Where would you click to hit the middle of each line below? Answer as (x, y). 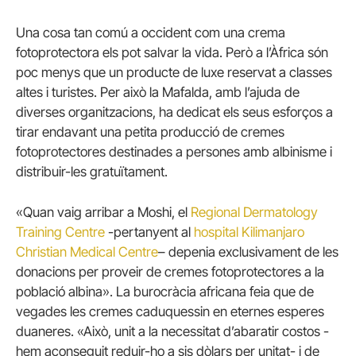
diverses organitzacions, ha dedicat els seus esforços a (174, 112)
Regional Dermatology (254, 213)
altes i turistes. (56, 92)
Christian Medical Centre (87, 252)
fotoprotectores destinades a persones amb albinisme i (174, 151)
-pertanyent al (149, 232)
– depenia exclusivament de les (248, 252)
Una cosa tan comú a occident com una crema (151, 32)
